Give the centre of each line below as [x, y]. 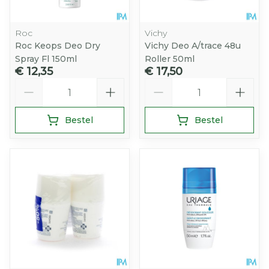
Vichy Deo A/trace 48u [193, 46]
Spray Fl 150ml [46, 59]
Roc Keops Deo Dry [58, 46]
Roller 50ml [170, 59]
